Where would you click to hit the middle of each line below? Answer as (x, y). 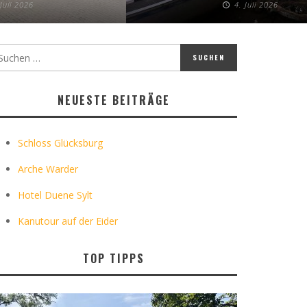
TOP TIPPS (114, 258)
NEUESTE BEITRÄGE (114, 100)
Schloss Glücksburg (60, 143)
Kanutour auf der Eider (68, 221)
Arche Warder (48, 169)
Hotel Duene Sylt (55, 195)
